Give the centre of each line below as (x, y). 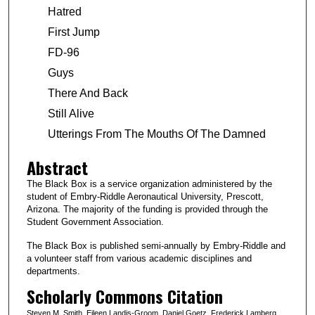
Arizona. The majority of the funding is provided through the (147, 209)
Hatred (64, 12)
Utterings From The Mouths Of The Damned (156, 134)
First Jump (73, 32)
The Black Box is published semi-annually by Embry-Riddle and (156, 245)
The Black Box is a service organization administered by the (149, 184)
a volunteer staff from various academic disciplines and (139, 258)
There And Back (88, 94)
